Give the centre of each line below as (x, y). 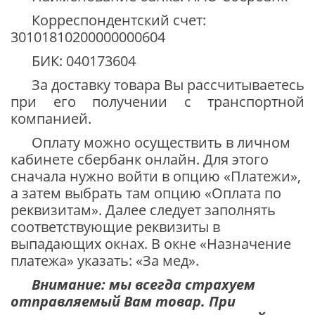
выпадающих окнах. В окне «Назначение (151, 243)
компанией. (51, 118)
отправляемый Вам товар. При (123, 301)
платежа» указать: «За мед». (105, 260)
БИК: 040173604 (84, 60)
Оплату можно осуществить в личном (161, 142)
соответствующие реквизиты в (115, 226)
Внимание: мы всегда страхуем (143, 284)
